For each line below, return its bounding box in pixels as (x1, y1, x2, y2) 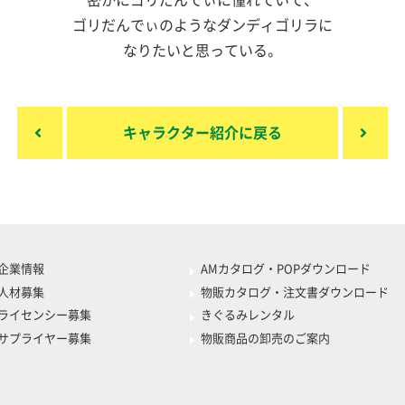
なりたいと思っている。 (123, 43, 282, 58)
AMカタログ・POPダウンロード (200, 263, 371, 275)
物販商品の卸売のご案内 (200, 332, 330, 344)
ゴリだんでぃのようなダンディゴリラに (72, 18, 333, 33)
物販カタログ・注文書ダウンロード (200, 286, 389, 298)
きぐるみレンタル (200, 309, 295, 321)
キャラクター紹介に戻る (123, 126, 282, 140)
